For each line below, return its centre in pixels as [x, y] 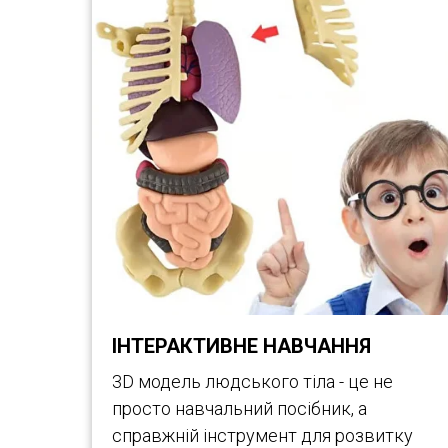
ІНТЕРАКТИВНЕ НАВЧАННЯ [241, 346]
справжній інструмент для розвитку [262, 435]
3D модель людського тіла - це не [252, 381]
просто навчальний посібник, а [239, 408]
